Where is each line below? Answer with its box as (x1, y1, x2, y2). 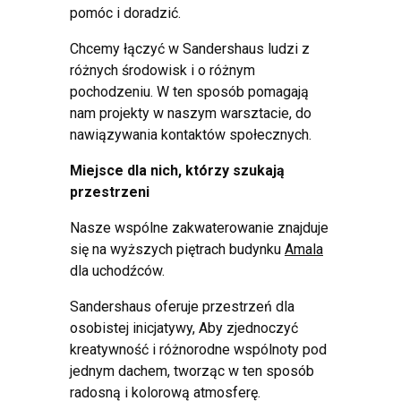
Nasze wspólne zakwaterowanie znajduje (70, 219, 328, 237)
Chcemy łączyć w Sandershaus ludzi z (70, 40, 310, 58)
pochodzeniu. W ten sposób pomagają (70, 83, 309, 101)
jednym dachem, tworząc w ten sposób (70, 363, 314, 380)
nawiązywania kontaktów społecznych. (70, 126, 311, 144)
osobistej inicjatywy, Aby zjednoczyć (70, 320, 298, 337)
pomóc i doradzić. (70, 4, 181, 22)
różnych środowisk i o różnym (70, 62, 255, 80)
